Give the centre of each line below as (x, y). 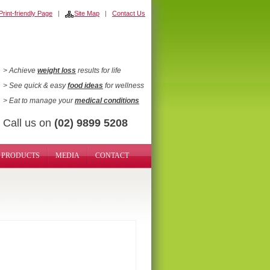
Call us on (29, 123)
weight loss (57, 71)
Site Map (87, 13)
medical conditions (107, 101)
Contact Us (129, 13)
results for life (99, 71)
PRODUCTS (20, 155)
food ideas (85, 86)
